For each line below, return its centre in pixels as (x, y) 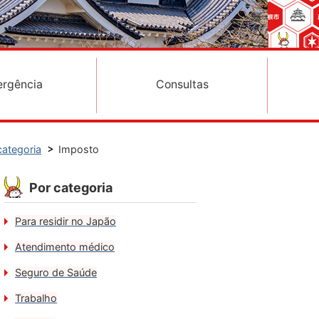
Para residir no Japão (66, 221)
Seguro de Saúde (56, 272)
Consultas (182, 84)
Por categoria (71, 188)
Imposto (79, 149)
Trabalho (36, 298)
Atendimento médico (65, 247)
